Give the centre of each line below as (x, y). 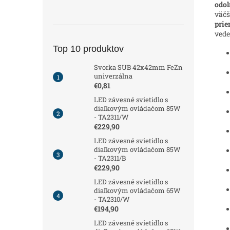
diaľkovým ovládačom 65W (137, 190)
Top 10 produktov (88, 49)
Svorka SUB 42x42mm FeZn (138, 67)
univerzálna (113, 76)
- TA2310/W (112, 199)
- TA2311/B (110, 158)
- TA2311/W (111, 117)
